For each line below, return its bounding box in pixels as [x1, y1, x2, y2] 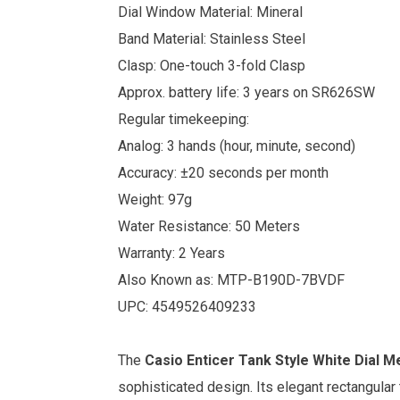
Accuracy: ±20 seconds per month [118, 163, 329, 181]
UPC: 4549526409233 [118, 297, 256, 315]
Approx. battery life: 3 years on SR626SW [118, 83, 375, 101]
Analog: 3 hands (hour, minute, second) [118, 137, 355, 154]
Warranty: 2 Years [118, 244, 225, 262]
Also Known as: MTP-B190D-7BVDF [118, 271, 345, 288]
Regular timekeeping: [118, 110, 249, 128]
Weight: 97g [118, 190, 192, 208]
